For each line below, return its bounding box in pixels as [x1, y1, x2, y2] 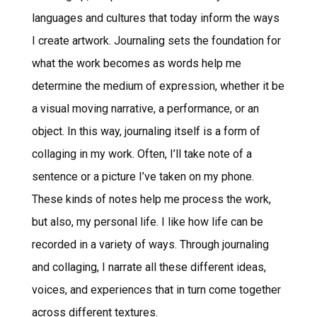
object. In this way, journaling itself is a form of [31, 124, 260, 138]
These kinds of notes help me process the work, [31, 192, 271, 206]
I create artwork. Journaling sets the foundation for [31, 33, 281, 47]
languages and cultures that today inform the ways [31, 11, 279, 25]
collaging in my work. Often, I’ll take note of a [31, 146, 252, 161]
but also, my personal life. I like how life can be [31, 214, 263, 229]
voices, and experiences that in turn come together [31, 282, 281, 296]
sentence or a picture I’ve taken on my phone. [31, 169, 254, 183]
